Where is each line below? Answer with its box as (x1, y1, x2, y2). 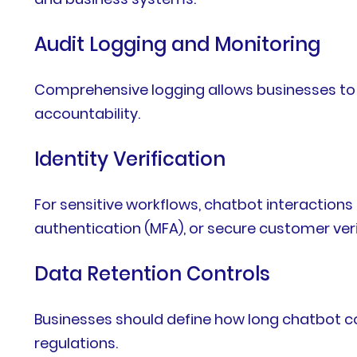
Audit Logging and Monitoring (34, 30, 321, 57)
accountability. (34, 103, 141, 124)
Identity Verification (34, 145, 226, 172)
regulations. (34, 332, 119, 353)
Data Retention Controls (34, 260, 271, 287)
